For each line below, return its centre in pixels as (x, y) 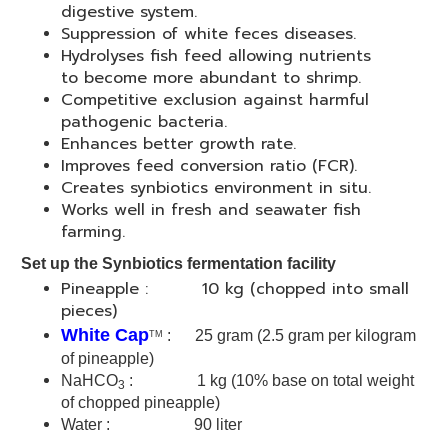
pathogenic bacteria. (144, 122)
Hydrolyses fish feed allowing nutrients (216, 56)
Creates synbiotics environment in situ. (216, 188)
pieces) (89, 311)
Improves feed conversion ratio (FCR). (209, 166)
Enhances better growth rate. (178, 144)
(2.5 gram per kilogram (334, 336)
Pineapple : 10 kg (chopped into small (235, 289)
